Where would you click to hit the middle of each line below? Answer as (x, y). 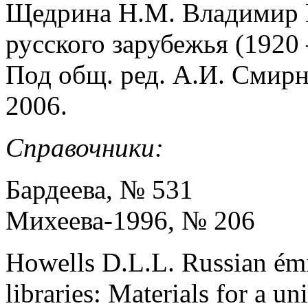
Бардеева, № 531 (99, 190)
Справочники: (85, 148)
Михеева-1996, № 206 (130, 221)
